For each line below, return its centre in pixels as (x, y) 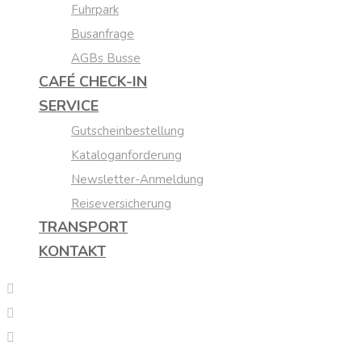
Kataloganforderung (126, 155)
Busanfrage (103, 34)
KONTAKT (72, 251)
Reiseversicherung (121, 204)
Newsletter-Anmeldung (137, 179)
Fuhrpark (95, 10)
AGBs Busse (106, 58)
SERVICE (69, 106)
